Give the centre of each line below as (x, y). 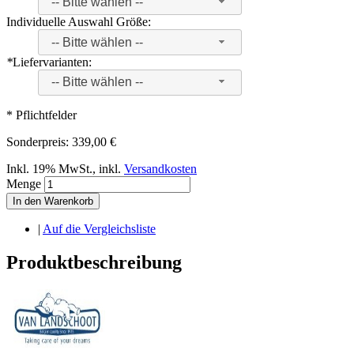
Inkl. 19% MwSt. (49, 168)
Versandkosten (160, 168)
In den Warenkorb (53, 201)
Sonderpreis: (38, 141)
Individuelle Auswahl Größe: (79, 22)
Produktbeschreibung (94, 262)
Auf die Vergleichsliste (99, 228)
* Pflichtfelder (41, 115)
